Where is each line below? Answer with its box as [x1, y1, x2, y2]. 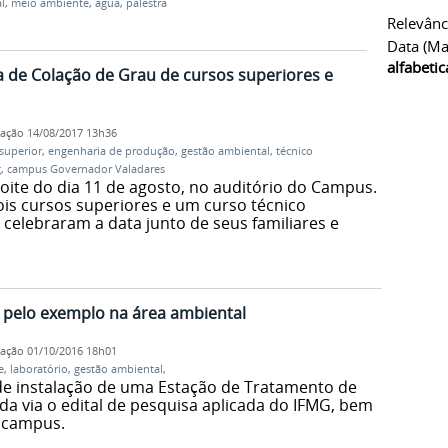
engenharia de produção [47, 144, 175, 159]
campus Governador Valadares [6, 162, 165, 177]
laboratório [9, 361, 68, 376]
